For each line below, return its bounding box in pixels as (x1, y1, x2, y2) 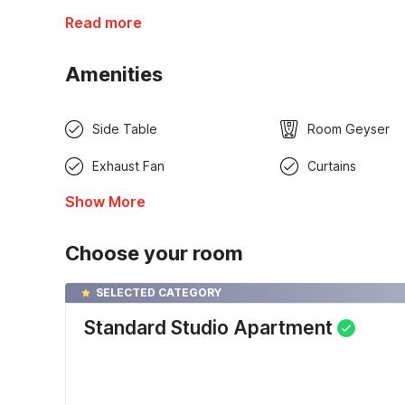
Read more (65, 14, 142, 33)
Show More (65, 193, 146, 212)
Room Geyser (306, 121, 390, 137)
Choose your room (65, 241, 243, 266)
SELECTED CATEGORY (96, 286, 221, 300)
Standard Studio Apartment (84, 316, 333, 340)
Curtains (306, 158, 356, 174)
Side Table (92, 121, 157, 137)
